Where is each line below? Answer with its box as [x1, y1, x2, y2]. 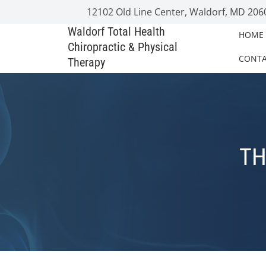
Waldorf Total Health [68, 24, 165, 39]
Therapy [68, 55, 105, 69]
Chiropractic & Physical [68, 40, 178, 54]
